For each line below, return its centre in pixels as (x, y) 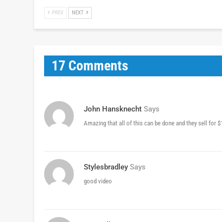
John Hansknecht (113, 109)
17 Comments (90, 66)
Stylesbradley (106, 167)
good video (98, 181)
